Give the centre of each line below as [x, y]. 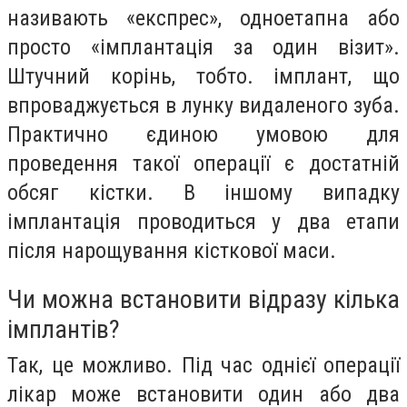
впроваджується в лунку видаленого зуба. [203, 105]
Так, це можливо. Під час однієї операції [203, 366]
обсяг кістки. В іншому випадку [203, 192]
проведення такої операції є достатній [203, 163]
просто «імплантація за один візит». [203, 47]
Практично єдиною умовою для [203, 134]
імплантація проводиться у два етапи [203, 221]
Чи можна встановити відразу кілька [203, 300]
